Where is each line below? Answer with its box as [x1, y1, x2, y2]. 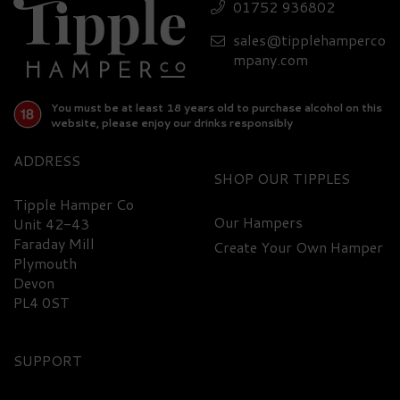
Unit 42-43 [13, 213, 89, 235]
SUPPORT [13, 350, 82, 371]
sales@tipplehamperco [233, 29, 386, 51]
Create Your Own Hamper [213, 237, 383, 258]
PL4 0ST [13, 292, 70, 313]
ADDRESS [13, 150, 80, 171]
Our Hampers [213, 212, 303, 233]
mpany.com [233, 49, 308, 71]
